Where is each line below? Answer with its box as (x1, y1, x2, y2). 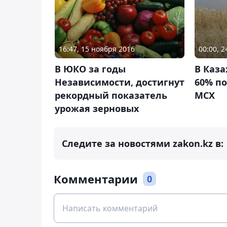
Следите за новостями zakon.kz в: (62, 137, 223, 150)
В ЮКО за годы (55, 63, 126, 75)
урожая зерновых (55, 102, 139, 115)
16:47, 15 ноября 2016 (59, 44, 135, 54)
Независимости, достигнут (55, 76, 184, 89)
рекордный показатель (55, 89, 167, 102)
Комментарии (54, 171, 138, 187)
